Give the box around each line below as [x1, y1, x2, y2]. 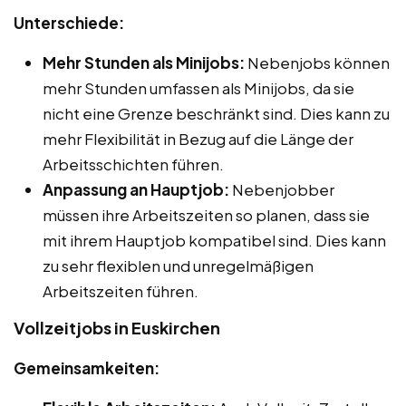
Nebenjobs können [245, 52, 390, 72]
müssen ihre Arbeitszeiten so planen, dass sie [43, 204, 370, 225]
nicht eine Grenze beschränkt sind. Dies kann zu [43, 102, 390, 123]
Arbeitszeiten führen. [43, 280, 198, 301]
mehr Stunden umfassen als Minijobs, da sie [43, 77, 354, 98]
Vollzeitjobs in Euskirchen [14, 316, 220, 338]
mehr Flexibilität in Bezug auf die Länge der [43, 128, 353, 149]
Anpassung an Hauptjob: [43, 179, 229, 199]
